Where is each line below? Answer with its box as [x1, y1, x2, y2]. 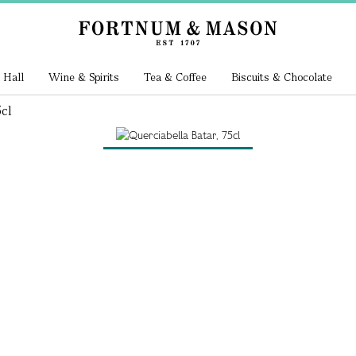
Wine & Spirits [48, 70, 120, 84]
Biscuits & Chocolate [230, 70, 332, 84]
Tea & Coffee [143, 70, 207, 84]
